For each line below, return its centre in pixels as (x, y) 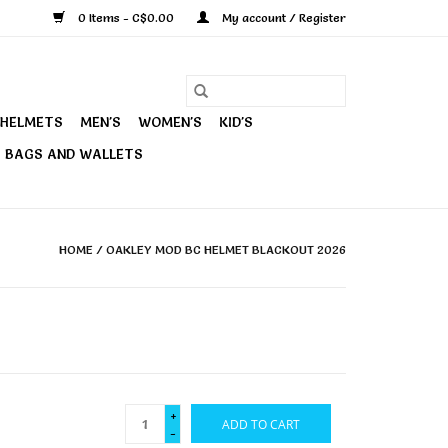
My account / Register (282, 17)
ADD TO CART (261, 424)
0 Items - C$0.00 (126, 17)
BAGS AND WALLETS (74, 154)
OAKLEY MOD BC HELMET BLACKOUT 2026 (226, 249)
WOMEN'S (170, 122)
